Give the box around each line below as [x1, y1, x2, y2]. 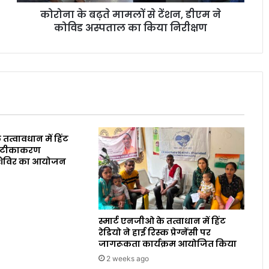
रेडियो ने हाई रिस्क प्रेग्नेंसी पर [98, 226, 211, 239]
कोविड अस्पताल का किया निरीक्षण [53, 21, 207, 35]
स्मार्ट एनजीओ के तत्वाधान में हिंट [98, 215, 226, 228]
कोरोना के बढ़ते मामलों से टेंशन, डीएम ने [40, 8, 221, 22]
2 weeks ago [106, 254, 150, 264]
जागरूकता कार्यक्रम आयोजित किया [98, 238, 237, 250]
